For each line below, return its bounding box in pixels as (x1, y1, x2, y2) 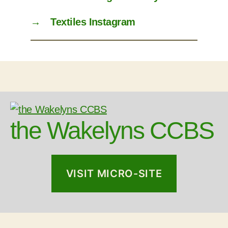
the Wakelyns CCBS (10, 117, 214, 144)
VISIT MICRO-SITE (66, 167, 162, 180)
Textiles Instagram (50, 16, 135, 27)
